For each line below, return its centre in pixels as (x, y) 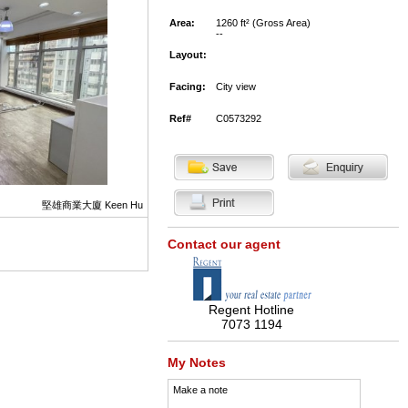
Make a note (200, 390)
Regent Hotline (251, 310)
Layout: (188, 55)
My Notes (196, 362)
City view (235, 87)
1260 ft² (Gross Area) (263, 23)
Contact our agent (224, 244)
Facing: (187, 87)
